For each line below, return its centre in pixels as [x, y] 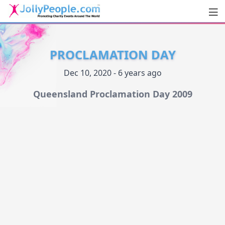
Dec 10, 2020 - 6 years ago [113, 73]
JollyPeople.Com [61, 28]
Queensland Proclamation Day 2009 [113, 94]
